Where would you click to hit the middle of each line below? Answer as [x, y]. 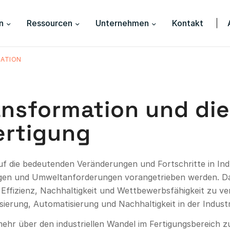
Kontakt [187, 23]
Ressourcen [49, 23]
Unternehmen [122, 23]
